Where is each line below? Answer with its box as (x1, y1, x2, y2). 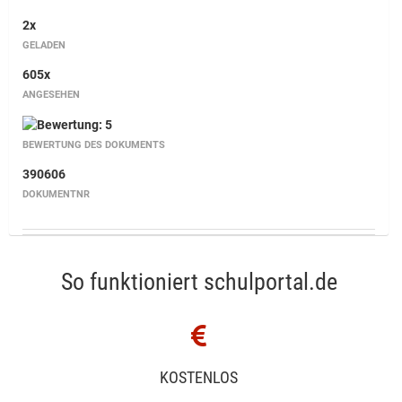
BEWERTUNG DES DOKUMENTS (22, 138, 165, 151)
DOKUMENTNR (22, 188, 90, 200)
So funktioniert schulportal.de (60, 268, 337, 295)
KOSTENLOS (160, 368, 238, 387)
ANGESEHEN (22, 89, 80, 100)
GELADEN (22, 39, 66, 51)
